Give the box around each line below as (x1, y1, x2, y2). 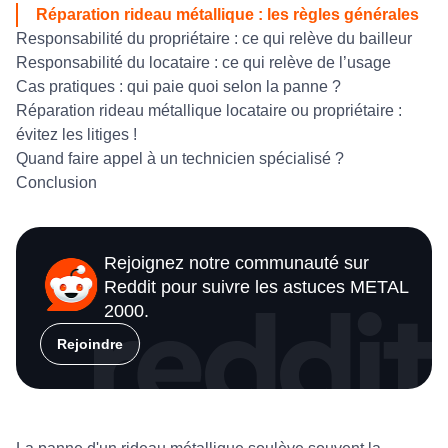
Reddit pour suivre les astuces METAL (104, 277, 408, 297)
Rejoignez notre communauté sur (104, 253, 369, 273)
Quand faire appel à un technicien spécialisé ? (16, 150, 344, 167)
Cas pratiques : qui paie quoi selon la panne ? (16, 78, 341, 95)
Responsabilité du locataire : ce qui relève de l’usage (16, 54, 391, 71)
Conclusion (16, 174, 97, 191)
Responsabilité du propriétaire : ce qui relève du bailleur (16, 30, 412, 47)
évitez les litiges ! (16, 126, 137, 143)
